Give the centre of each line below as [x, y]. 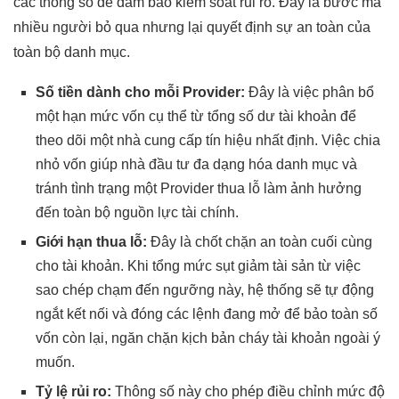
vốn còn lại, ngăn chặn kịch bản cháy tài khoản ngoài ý [208, 338]
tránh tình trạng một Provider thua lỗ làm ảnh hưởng [199, 188]
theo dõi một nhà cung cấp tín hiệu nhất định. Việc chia [208, 140]
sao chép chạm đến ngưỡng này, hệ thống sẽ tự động [205, 289]
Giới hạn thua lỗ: [91, 241]
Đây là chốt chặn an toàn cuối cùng [260, 241]
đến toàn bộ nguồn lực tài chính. [137, 212]
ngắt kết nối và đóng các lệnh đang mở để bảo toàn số [207, 313]
